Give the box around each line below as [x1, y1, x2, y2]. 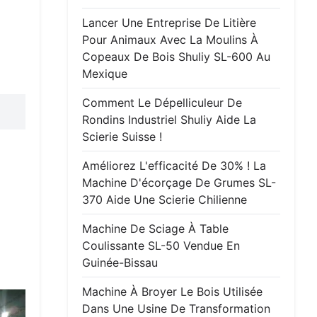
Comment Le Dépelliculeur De [82, 96, 242, 110]
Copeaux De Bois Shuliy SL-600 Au [82, 50, 270, 64]
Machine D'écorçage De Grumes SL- [82, 175, 276, 190]
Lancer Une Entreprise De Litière [82, 16, 256, 30]
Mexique [82, 67, 127, 81]
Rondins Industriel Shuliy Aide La [82, 113, 256, 127]
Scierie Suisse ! [82, 129, 162, 144]
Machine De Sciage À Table [82, 221, 229, 236]
